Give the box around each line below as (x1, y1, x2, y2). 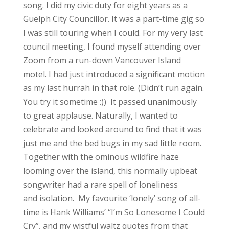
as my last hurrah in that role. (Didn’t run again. (22, 82, 204, 94)
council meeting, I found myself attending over (22, 40, 201, 52)
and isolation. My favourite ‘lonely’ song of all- (22, 192, 201, 204)
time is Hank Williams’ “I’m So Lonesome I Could (22, 206, 205, 218)
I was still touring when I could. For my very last (22, 27, 203, 38)
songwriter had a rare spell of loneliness (22, 178, 178, 190)
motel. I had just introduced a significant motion (22, 68, 205, 80)
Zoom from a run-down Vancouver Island (22, 54, 181, 66)
